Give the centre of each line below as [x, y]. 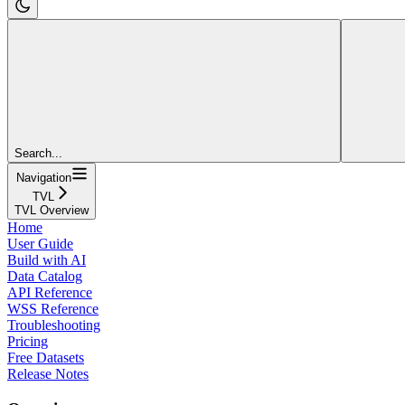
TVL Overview [52, 210]
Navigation [43, 177]
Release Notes [48, 373]
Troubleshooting [54, 325]
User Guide [40, 243]
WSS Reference [53, 308]
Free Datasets [46, 357]
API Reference [50, 292]
